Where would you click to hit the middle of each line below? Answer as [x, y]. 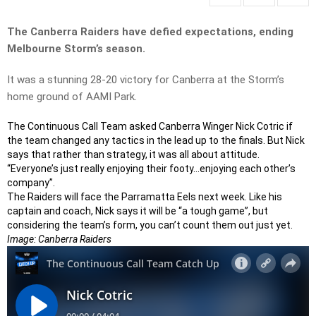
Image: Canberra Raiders [59, 239]
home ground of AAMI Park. [72, 97]
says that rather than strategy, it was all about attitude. [133, 155]
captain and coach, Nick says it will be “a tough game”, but [138, 211]
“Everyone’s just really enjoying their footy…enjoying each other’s [151, 169]
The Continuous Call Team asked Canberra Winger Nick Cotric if [150, 127]
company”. [31, 183]
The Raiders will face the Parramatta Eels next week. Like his [145, 197]
